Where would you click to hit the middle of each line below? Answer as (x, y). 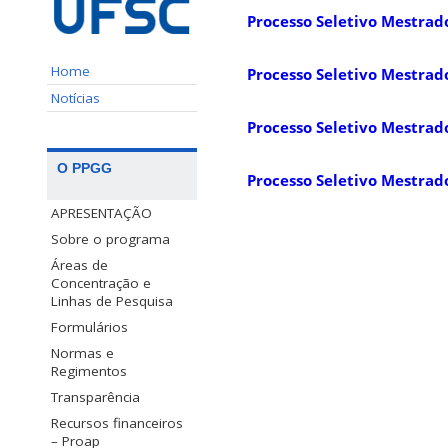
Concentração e (101, 282)
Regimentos (89, 370)
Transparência (95, 396)
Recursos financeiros (117, 422)
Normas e (82, 352)
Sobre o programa (110, 238)
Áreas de (79, 264)
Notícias (75, 97)
